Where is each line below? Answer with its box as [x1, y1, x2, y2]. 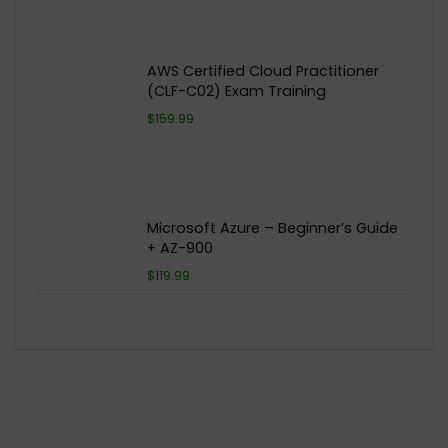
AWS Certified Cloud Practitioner [147, 60, 379, 81]
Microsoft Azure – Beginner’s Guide [147, 217, 398, 238]
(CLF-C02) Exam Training [147, 80, 326, 101]
